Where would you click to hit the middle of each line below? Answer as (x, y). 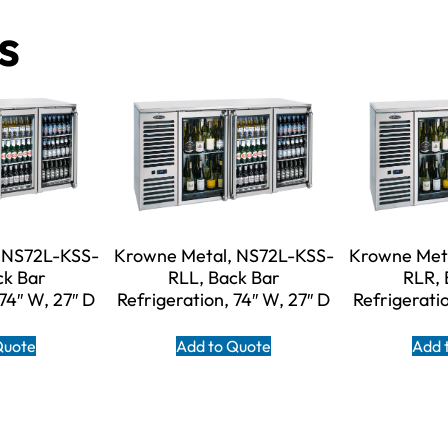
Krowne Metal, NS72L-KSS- (223, 256)
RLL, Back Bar (223, 278)
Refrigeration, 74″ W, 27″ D (224, 300)
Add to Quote (224, 346)
